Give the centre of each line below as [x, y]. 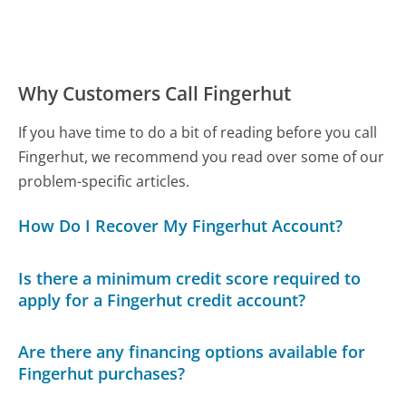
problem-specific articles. [104, 182]
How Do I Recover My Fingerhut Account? [181, 226]
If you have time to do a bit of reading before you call [198, 133]
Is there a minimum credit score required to [190, 278]
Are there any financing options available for [192, 352]
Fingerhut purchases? [102, 374]
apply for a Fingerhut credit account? [162, 300]
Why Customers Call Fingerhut [155, 94]
